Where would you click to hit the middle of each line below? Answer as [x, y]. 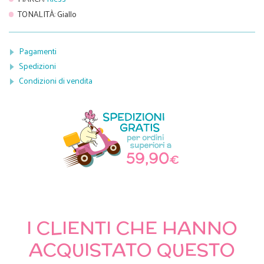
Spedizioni [37, 65]
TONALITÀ [36, 14]
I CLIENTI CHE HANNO [132, 228]
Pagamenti [38, 51]
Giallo [67, 14]
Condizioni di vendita [56, 81]
